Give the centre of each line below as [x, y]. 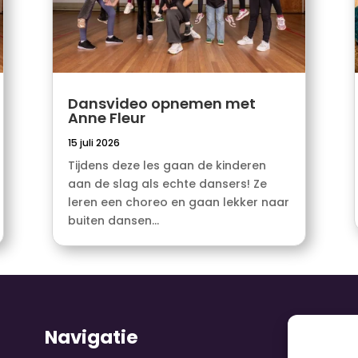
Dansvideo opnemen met [161, 104]
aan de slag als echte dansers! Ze [167, 184]
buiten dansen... [113, 221]
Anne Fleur [106, 118]
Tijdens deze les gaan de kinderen [167, 166]
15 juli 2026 [93, 143]
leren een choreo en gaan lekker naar [178, 203]
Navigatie [91, 338]
